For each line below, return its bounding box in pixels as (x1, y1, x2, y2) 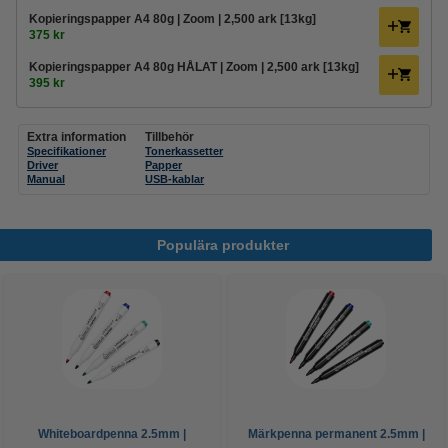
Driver (27, 159, 58, 171)
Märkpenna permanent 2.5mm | (247, 427, 425, 441)
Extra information (27, 130, 126, 144)
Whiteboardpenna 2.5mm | (38, 427, 186, 441)
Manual (27, 173, 65, 185)
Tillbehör (145, 130, 195, 144)
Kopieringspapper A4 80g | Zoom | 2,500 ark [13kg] (29, 12, 316, 26)
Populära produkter (156, 237, 289, 253)
